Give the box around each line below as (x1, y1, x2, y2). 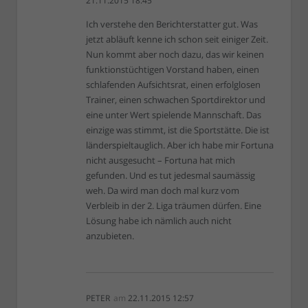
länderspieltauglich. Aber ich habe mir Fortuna (86, 139, 274, 152)
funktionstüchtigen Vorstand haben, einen (86, 63, 259, 76)
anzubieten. (86, 230, 134, 243)
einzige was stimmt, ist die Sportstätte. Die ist (86, 124, 269, 137)
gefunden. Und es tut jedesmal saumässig (86, 169, 255, 182)
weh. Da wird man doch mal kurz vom (86, 184, 239, 197)
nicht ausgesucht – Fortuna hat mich (86, 154, 235, 167)
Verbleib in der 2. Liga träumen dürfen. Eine (86, 199, 261, 212)
